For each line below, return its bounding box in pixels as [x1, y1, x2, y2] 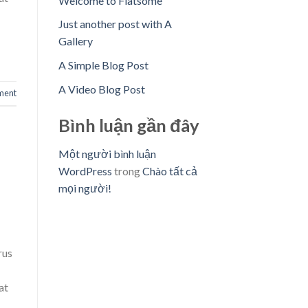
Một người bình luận [58, 147, 156, 161]
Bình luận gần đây [58, 114, 199, 135]
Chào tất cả [142, 164, 197, 178]
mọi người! [58, 181, 111, 195]
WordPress [58, 164, 112, 178]
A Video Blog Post [58, 82, 145, 96]
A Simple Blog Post [58, 58, 148, 72]
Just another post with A [58, 17, 172, 31]
